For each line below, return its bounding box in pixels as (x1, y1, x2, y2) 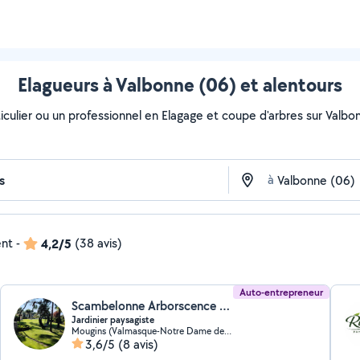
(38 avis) (75, 235, 122, 252)
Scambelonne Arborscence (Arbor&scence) (219, 297, 231, 314)
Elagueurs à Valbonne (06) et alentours (18, 72, 342, 97)
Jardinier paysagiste (72, 313, 155, 326)
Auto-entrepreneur (239, 285, 323, 299)
